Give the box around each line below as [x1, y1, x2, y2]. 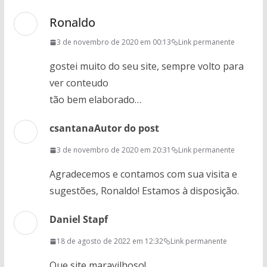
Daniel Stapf [49, 213, 108, 226]
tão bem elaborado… [49, 93, 141, 106]
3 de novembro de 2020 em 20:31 [56, 145, 171, 155]
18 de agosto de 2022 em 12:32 [56, 236, 163, 246]
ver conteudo [49, 76, 108, 89]
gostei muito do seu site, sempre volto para [49, 60, 244, 73]
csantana [49, 122, 94, 135]
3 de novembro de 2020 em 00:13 [56, 37, 171, 47]
